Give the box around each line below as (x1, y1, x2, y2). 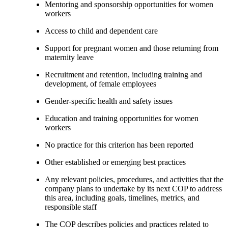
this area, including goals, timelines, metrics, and (45, 193, 199, 202)
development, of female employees (45, 79, 156, 88)
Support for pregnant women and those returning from (45, 43, 218, 52)
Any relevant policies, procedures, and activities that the (45, 175, 223, 184)
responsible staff (45, 202, 97, 211)
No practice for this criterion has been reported (45, 140, 193, 149)
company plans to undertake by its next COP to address (45, 184, 222, 193)
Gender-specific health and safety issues (45, 96, 173, 105)
